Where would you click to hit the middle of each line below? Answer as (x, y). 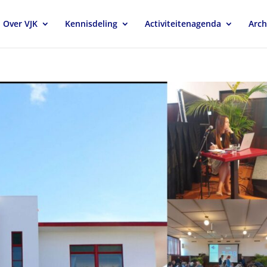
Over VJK (20, 24)
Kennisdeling (91, 24)
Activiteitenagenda (183, 24)
